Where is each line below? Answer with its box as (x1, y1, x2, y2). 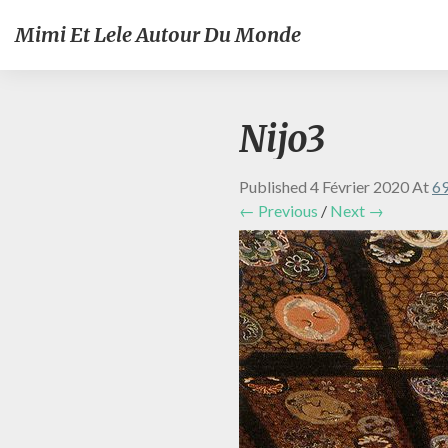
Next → (330, 201, 384, 220)
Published (239, 177, 310, 196)
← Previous (239, 201, 318, 220)
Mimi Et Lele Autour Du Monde (15, 22, 301, 47)
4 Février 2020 (310, 177, 409, 196)
